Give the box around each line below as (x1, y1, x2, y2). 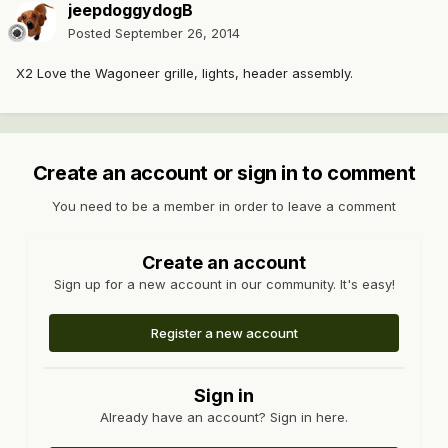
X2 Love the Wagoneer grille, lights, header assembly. (16, 65, 353, 82)
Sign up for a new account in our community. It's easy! (53, 276, 395, 293)
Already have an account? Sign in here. (100, 409, 348, 426)
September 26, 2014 (115, 25, 240, 42)
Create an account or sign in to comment (32, 161, 416, 186)
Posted (68, 25, 115, 42)
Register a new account (150, 325, 298, 342)
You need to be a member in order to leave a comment (52, 198, 396, 215)
